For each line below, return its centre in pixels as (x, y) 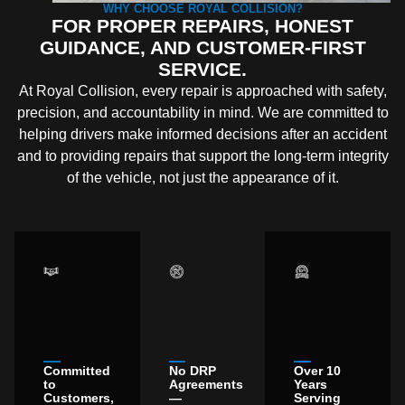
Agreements (206, 384)
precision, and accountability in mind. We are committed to (202, 113)
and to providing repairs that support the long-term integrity (202, 156)
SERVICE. (202, 70)
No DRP (192, 370)
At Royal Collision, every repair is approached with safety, (202, 91)
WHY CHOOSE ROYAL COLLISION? (202, 9)
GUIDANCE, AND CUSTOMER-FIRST (202, 48)
